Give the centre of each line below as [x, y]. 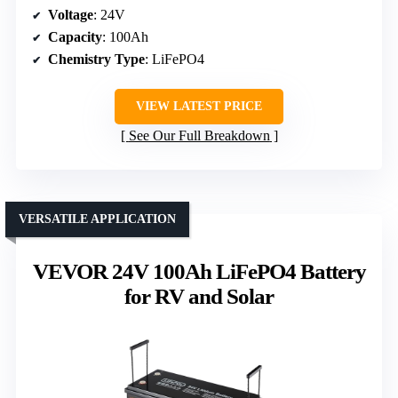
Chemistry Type [96, 60]
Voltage [71, 15]
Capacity [75, 37]
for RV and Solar [199, 297]
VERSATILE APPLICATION [97, 219]
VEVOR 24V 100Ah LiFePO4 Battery [199, 272]
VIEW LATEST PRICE [199, 107]
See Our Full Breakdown [199, 136]
